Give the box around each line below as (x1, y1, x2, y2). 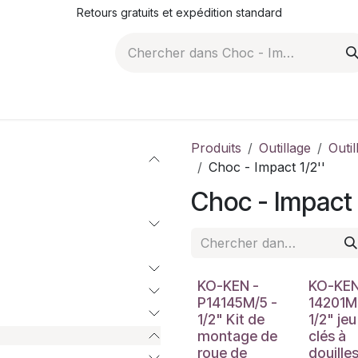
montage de (197, 328, 277, 344)
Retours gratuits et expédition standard (76, 6, 282, 19)
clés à (308, 328, 346, 344)
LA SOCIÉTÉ (229, 92, 306, 108)
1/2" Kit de (197, 311, 265, 328)
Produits (191, 140, 241, 156)
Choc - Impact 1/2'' (209, 159, 325, 175)
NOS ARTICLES (104, 92, 201, 108)
